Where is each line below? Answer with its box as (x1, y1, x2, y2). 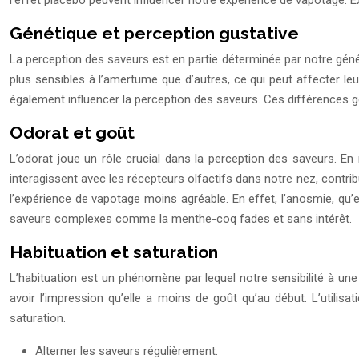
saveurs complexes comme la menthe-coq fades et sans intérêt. (10, 212, 352, 227)
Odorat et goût (10, 123, 135, 143)
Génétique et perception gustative (10, 23, 299, 44)
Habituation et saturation (10, 242, 218, 263)
